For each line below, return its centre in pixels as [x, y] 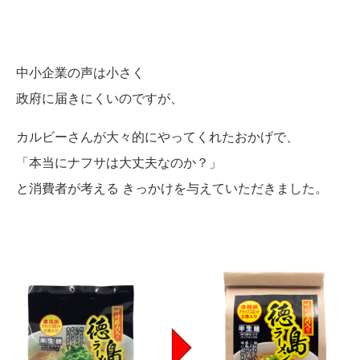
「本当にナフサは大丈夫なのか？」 [119, 162]
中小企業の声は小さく [80, 72]
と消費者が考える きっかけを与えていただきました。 [172, 188]
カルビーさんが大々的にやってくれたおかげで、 [157, 137]
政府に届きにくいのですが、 [100, 98]
